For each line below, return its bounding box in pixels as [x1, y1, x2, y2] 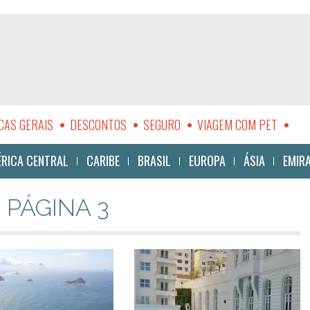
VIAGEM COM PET [197, 116, 277, 134]
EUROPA [189, 152, 226, 170]
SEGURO [143, 116, 181, 134]
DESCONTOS [69, 116, 127, 134]
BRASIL [138, 152, 171, 170]
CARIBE [86, 152, 120, 170]
